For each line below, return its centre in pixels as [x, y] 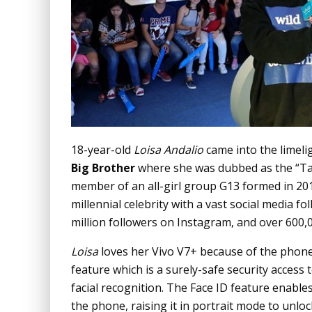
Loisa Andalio [169, 149]
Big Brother [103, 167]
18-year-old [102, 149]
